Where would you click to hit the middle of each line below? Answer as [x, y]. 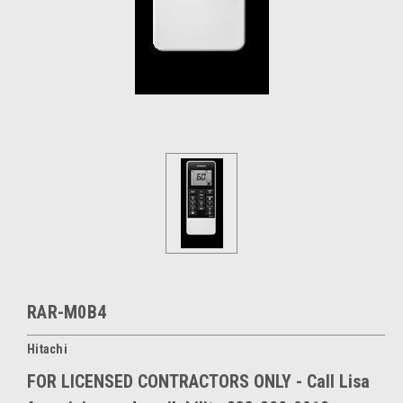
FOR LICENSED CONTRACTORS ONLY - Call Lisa [198, 381]
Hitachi [47, 349]
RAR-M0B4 [67, 312]
